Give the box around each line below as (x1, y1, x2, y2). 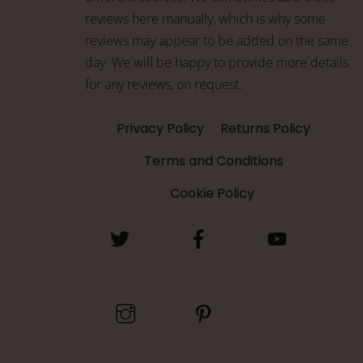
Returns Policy (220, 118, 311, 138)
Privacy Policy (117, 118, 205, 138)
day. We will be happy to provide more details (85, 53, 349, 71)
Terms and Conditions (143, 151, 284, 170)
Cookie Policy (169, 183, 254, 203)
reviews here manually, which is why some (85, 9, 327, 28)
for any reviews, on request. (85, 75, 243, 93)
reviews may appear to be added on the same (85, 31, 349, 49)
